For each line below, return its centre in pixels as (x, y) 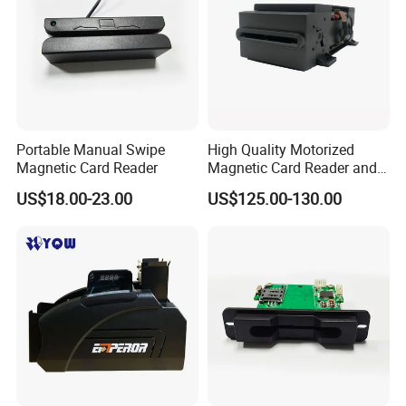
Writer (226, 186)
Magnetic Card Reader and (292, 168)
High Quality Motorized (280, 150)
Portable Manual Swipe (91, 150)
